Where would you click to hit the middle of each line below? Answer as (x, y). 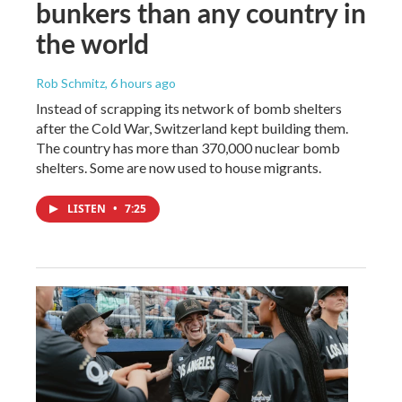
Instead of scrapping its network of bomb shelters (189, 108)
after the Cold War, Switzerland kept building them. (192, 127)
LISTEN (88, 208)
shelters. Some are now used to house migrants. (179, 167)
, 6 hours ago (140, 83)
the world (92, 43)
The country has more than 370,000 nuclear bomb (188, 147)
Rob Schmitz (70, 83)
